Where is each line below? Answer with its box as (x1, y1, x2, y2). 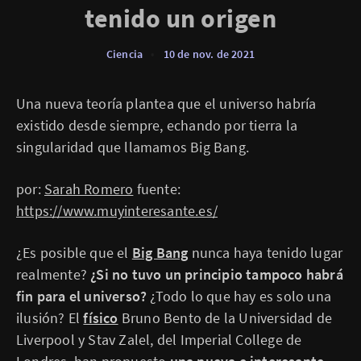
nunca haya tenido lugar (188, 243, 343, 262)
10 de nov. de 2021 (163, 47, 255, 61)
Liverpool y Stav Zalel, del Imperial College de (16, 330, 302, 349)
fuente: (133, 180, 181, 198)
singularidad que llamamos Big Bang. (16, 138, 249, 156)
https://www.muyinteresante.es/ (16, 201, 218, 220)
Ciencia (106, 47, 143, 61)
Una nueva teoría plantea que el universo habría (16, 94, 317, 113)
